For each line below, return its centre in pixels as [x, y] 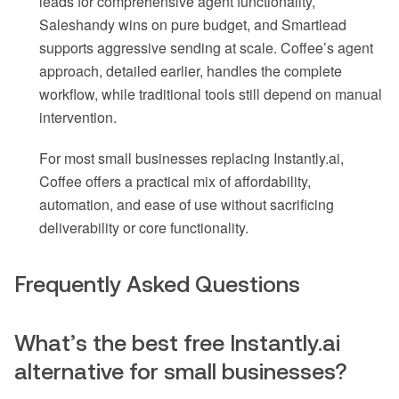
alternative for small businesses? [181, 372]
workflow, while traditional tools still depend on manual [211, 94]
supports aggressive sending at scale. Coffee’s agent [206, 48]
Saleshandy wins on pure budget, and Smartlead [193, 25]
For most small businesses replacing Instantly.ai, [191, 159]
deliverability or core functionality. [144, 228]
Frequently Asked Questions [157, 285]
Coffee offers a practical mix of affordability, [175, 182]
